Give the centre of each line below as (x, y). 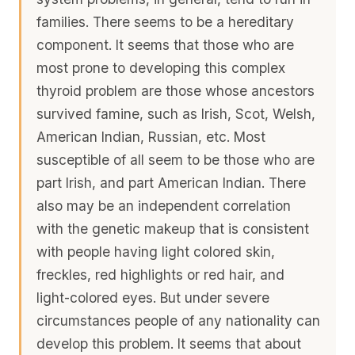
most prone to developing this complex (161, 67)
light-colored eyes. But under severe (153, 297)
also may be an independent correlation (164, 205)
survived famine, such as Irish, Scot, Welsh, (176, 113)
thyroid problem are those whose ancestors (176, 90)
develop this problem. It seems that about (169, 343)
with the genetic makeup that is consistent (173, 228)
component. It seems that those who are (166, 44)
